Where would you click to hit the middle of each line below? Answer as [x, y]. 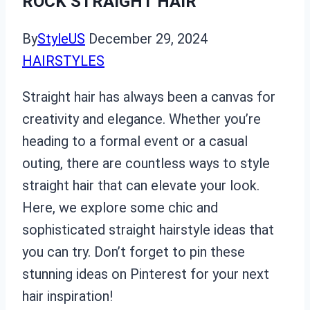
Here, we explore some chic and [120, 207]
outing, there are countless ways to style [146, 163]
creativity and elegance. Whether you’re [142, 119]
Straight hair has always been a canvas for [149, 97]
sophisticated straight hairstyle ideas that [148, 229]
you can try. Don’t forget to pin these [134, 252]
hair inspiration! [67, 296]
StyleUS [61, 38]
